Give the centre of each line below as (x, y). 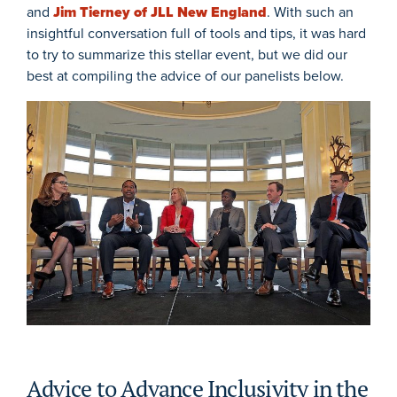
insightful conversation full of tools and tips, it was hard (196, 33)
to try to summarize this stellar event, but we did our (187, 54)
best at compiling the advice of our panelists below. (185, 75)
